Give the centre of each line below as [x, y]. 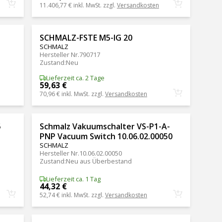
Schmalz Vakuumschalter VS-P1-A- [105, 127]
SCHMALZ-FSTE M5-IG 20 [86, 37]
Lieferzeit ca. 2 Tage [75, 78]
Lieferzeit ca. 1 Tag [73, 179]
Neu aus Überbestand [99, 161]
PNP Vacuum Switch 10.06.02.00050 [106, 137]
